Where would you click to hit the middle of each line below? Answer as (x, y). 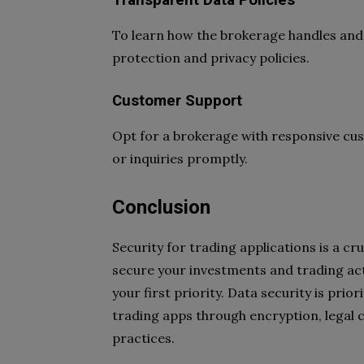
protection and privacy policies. (211, 58)
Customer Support (177, 101)
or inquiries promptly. (180, 158)
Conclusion (161, 207)
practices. (143, 338)
